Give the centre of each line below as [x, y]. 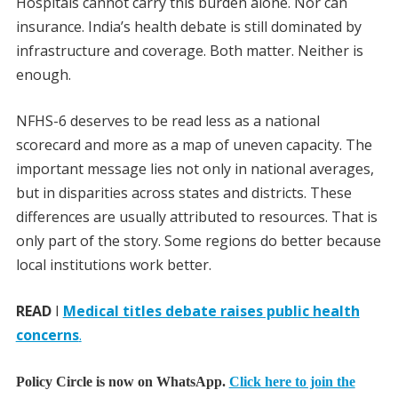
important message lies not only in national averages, [195, 169]
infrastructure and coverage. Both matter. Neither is [189, 51]
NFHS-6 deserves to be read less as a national [167, 121]
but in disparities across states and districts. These [183, 193]
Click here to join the [292, 382]
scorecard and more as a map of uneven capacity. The [194, 145]
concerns [47, 335]
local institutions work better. [113, 265]
